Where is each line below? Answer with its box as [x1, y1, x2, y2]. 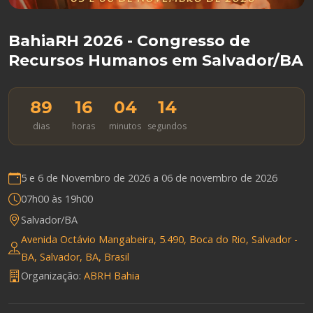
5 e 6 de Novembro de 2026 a [21, 171, 161, 185]
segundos [147, 119, 187, 132]
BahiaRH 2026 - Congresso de [8, 31, 250, 50]
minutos [109, 119, 141, 132]
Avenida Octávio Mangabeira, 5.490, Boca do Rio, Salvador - [21, 232, 298, 246]
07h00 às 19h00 [21, 192, 93, 206]
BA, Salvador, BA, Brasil [21, 249, 129, 263]
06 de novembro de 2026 [161, 171, 277, 185]
